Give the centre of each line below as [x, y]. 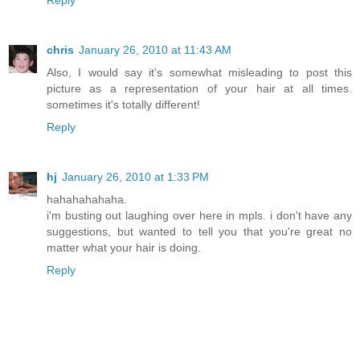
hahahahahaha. [87, 200]
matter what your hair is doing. [124, 248]
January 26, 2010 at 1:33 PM [135, 177]
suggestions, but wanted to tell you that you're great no [199, 232]
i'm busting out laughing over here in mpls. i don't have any [199, 216]
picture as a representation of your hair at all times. [199, 89]
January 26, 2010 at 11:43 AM [155, 50]
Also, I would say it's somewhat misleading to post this [199, 73]
